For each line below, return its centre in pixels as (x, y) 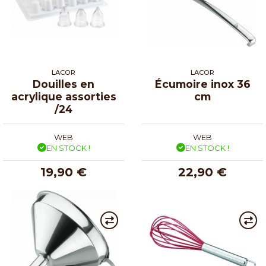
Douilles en (64, 84)
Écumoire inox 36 (202, 84)
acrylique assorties (64, 96)
